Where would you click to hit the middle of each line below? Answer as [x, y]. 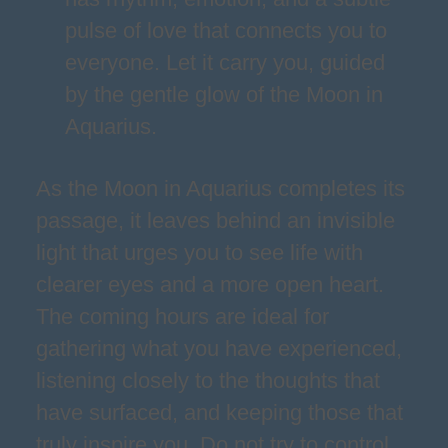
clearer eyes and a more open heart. [210, 284]
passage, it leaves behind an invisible [215, 220]
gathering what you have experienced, [219, 348]
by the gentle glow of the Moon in [223, 94]
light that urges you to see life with [199, 252]
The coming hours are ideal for [182, 316]
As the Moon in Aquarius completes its [220, 188]
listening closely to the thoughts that [208, 380]
